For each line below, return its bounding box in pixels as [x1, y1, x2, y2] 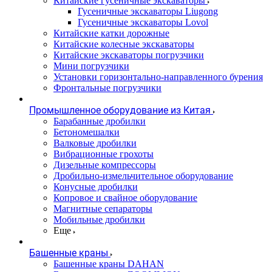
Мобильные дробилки [53, 214, 145, 225]
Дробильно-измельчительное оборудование [53, 171, 233, 181]
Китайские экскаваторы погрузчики [53, 50, 204, 60]
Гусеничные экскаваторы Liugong [78, 6, 218, 16]
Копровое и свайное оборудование [53, 192, 197, 203]
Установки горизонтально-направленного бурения [53, 72, 263, 82]
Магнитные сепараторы [53, 203, 152, 214]
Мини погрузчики [53, 61, 129, 71]
